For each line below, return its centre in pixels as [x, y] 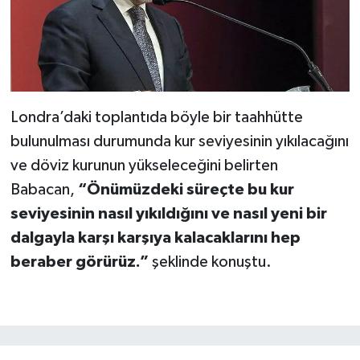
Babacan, [44, 190]
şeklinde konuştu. [210, 262]
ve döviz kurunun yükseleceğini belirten [144, 166]
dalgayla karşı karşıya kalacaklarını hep [155, 238]
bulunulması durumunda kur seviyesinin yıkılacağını [179, 142]
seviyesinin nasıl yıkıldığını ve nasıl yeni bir [168, 214]
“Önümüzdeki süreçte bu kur [186, 190]
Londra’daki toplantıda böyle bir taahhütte [156, 118]
